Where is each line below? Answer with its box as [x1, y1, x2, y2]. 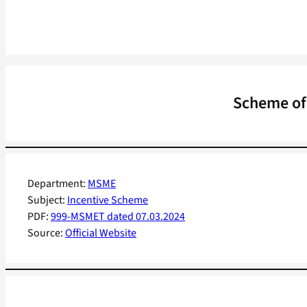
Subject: [27, 193, 67, 208]
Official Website [65, 225, 136, 241]
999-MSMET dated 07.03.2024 [51, 209, 185, 225]
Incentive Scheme [67, 193, 148, 208]
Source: [27, 225, 65, 241]
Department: [27, 176, 88, 192]
